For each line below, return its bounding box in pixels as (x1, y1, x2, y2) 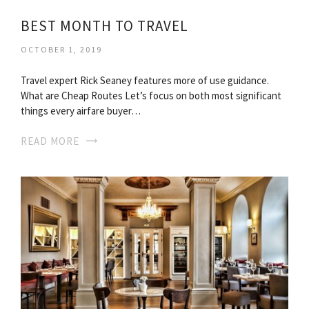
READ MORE (21, 134, 79, 148)
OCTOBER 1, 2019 (21, 43, 102, 54)
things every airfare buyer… (21, 103, 141, 117)
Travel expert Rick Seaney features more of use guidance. (21, 73, 269, 87)
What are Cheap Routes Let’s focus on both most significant (21, 88, 281, 102)
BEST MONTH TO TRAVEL (21, 16, 188, 35)
